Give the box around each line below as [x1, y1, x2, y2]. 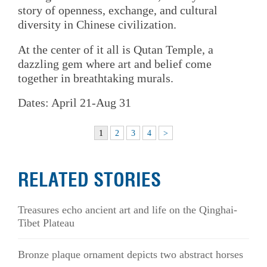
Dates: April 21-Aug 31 [18, 95, 131, 109]
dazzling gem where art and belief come [18, 57, 212, 70]
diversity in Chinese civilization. [18, 18, 176, 32]
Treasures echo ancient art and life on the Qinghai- [18, 204, 237, 216]
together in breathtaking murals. [18, 71, 173, 85]
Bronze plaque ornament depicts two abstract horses [18, 249, 243, 261]
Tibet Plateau [18, 217, 74, 229]
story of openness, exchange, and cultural [18, 4, 218, 17]
